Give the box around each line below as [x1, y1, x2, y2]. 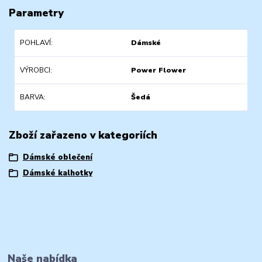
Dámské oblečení [22, 152, 92, 163]
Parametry [9, 5, 64, 20]
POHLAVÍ [19, 38, 51, 48]
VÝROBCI [19, 65, 50, 75]
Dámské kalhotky [22, 168, 92, 179]
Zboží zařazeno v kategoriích [9, 127, 157, 142]
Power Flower [130, 65, 186, 75]
